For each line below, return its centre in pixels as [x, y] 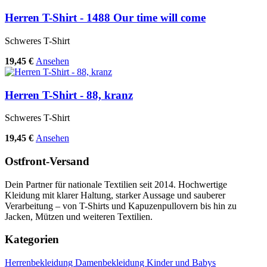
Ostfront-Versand [47, 161]
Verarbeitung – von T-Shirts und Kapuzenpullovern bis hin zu [121, 206]
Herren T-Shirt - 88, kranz [69, 95]
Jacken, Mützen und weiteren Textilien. [79, 216]
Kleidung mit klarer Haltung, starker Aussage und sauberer [115, 195]
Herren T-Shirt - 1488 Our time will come [105, 18]
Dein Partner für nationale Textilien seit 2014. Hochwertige [116, 184]
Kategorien [32, 240]
